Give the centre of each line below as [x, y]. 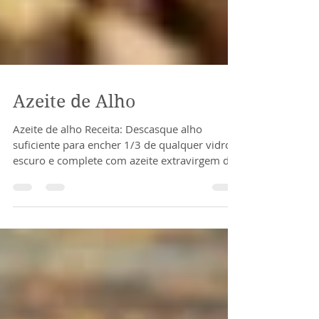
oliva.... [30, 204]
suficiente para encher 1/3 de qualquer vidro [122, 173]
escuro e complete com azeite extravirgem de [124, 188]
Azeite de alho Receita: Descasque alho [108, 157]
